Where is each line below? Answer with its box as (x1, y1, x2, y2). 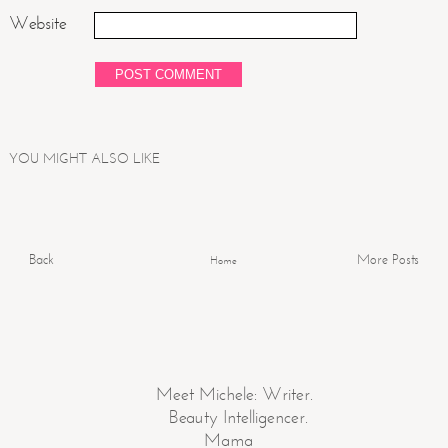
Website (8, 12, 67, 34)
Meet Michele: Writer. (156, 383, 314, 405)
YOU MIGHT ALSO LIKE (8, 149, 160, 167)
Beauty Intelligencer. (169, 406, 309, 428)
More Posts (357, 250, 420, 268)
